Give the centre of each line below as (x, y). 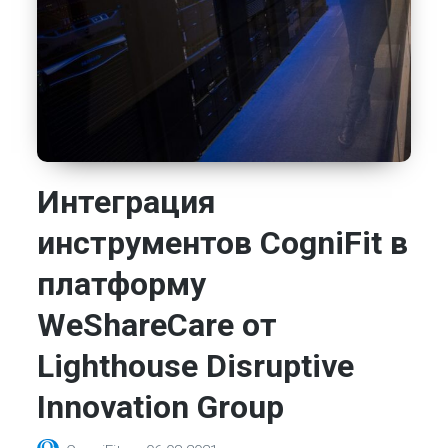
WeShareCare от (157, 324)
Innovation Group (161, 406)
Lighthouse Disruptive (196, 365)
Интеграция (127, 201)
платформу (122, 283)
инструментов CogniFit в (223, 242)
